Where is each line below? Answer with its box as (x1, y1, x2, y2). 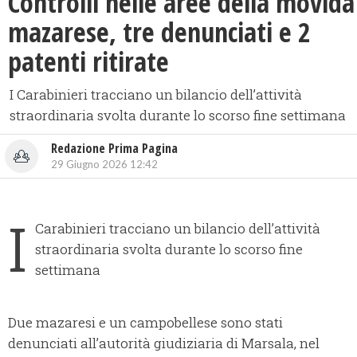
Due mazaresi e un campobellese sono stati (8, 313, 283, 332)
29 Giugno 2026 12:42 (51, 158, 158, 171)
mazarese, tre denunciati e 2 (8, 14, 311, 51)
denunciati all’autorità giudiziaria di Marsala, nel (8, 334, 320, 353)
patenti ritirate (8, 43, 169, 80)
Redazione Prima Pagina (51, 139, 178, 158)
